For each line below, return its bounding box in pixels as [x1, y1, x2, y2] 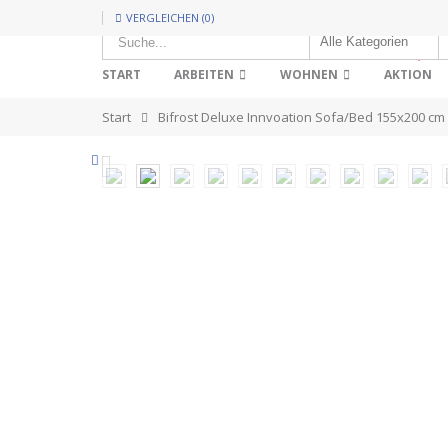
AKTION [384, 66, 432, 83]
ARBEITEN [174, 66, 234, 83]
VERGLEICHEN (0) [126, 10, 215, 25]
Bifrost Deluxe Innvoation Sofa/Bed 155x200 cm [157, 108, 445, 127]
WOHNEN [280, 66, 338, 83]
